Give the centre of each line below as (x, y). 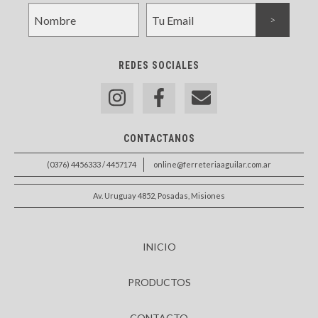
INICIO (159, 246)
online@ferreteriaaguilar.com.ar (212, 164)
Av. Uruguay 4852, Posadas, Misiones (159, 195)
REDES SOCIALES (159, 66)
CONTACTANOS (159, 138)
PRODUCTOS (159, 282)
